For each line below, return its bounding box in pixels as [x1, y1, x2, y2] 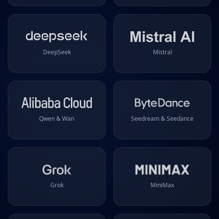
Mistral [153, 48, 172, 56]
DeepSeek [43, 48, 71, 56]
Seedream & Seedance [131, 114, 194, 123]
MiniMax [151, 181, 174, 189]
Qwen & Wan [39, 114, 74, 123]
